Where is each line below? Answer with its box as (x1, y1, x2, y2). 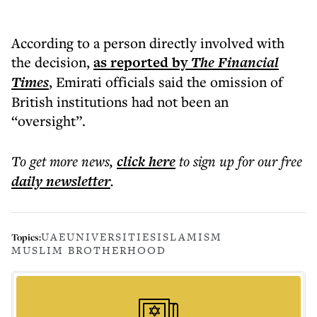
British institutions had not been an (11, 92, 229, 111)
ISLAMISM (157, 229, 222, 244)
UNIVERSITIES (67, 229, 157, 244)
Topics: (11, 230, 41, 243)
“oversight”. (11, 111, 86, 130)
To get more (11, 151, 81, 171)
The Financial (191, 52, 279, 72)
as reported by (93, 52, 191, 72)
